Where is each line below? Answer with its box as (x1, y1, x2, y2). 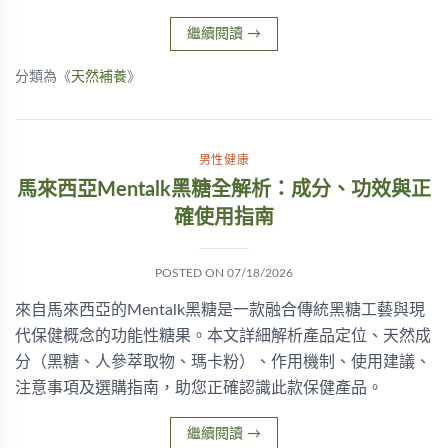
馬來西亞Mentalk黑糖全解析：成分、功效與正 (17, 180, 431, 200)
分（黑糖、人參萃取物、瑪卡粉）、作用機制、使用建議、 (15, 354, 431, 370)
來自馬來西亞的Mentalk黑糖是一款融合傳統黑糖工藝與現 (15, 302, 425, 318)
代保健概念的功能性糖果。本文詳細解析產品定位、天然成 (15, 328, 431, 344)
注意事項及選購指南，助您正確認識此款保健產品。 (15, 380, 383, 396)
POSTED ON (155, 267, 227, 279)
